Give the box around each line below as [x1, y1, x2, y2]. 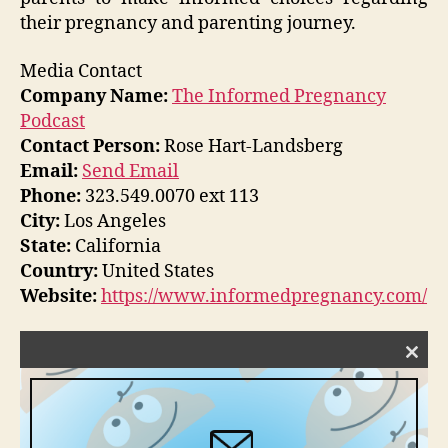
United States [98, 259, 214, 283]
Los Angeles [60, 209, 166, 233]
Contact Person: [20, 134, 160, 158]
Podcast [20, 109, 85, 133]
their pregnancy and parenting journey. [20, 12, 356, 36]
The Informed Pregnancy [172, 84, 386, 108]
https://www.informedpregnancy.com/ [101, 284, 427, 308]
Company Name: [20, 84, 168, 108]
